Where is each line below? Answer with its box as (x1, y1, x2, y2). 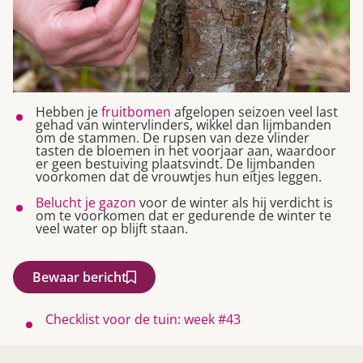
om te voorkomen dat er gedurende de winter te (36, 207, 331, 225)
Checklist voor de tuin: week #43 (45, 310, 241, 329)
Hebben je (36, 103, 101, 122)
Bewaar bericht (32, 268, 126, 287)
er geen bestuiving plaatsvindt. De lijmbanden (36, 155, 315, 173)
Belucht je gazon (36, 194, 136, 212)
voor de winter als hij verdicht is (136, 194, 333, 212)
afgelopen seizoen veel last (171, 103, 338, 122)
